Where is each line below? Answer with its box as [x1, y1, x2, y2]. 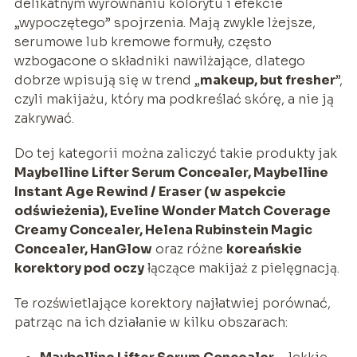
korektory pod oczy [14, 259, 144, 277]
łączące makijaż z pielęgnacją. [143, 259, 339, 277]
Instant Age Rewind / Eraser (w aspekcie [14, 182, 286, 200]
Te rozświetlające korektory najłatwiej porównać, [14, 294, 331, 312]
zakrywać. [14, 109, 74, 127]
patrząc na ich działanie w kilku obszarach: [14, 313, 288, 331]
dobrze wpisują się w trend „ [14, 71, 200, 88]
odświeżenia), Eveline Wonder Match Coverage [14, 202, 331, 219]
